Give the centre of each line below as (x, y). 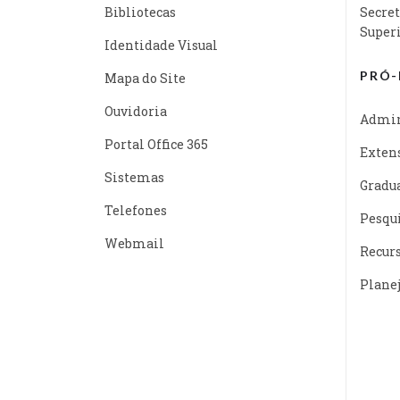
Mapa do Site (145, 78)
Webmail (134, 243)
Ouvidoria (136, 111)
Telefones (136, 210)
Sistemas (134, 177)
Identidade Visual (161, 45)
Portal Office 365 (156, 144)
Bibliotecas (140, 12)
